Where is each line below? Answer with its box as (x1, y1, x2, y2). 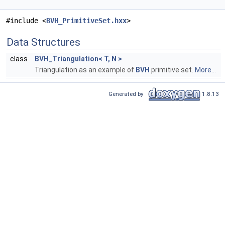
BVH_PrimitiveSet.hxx (46, 17, 127, 25)
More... (195, 66, 216, 74)
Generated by (108, 90, 147, 97)
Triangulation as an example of (35, 66, 136, 74)
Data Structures (7, 36, 80, 49)
